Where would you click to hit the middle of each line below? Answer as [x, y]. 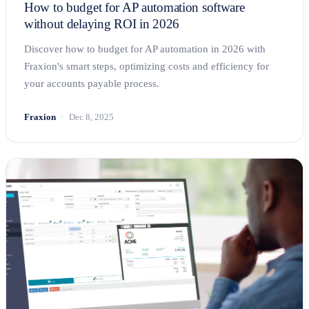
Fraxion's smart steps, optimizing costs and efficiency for [147, 67]
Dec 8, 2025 [90, 117]
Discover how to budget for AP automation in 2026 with [145, 49]
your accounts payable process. [92, 84]
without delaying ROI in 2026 [102, 24]
